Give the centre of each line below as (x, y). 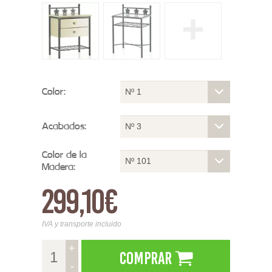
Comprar (145, 258)
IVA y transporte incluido (82, 224)
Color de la (64, 155)
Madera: (59, 167)
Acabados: (64, 126)
